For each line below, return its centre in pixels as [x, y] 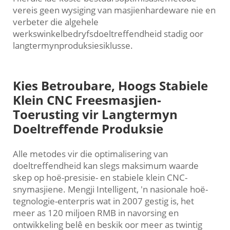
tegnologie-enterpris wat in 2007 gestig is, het [103, 201]
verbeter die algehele [56, 22]
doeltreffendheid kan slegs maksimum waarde [106, 166]
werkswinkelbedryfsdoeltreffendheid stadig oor [108, 34]
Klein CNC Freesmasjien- [87, 100]
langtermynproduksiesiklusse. [73, 46]
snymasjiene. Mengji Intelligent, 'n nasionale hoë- [110, 189]
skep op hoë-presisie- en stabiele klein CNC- [100, 178]
